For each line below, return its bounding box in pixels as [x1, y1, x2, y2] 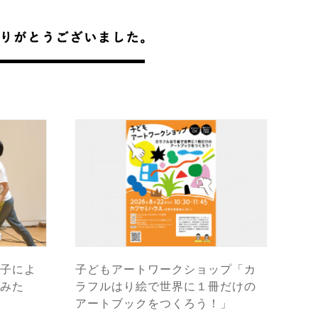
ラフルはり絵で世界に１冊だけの [75, 280, 256, 293]
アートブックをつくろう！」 [75, 297, 232, 310]
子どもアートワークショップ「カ [75, 263, 256, 276]
